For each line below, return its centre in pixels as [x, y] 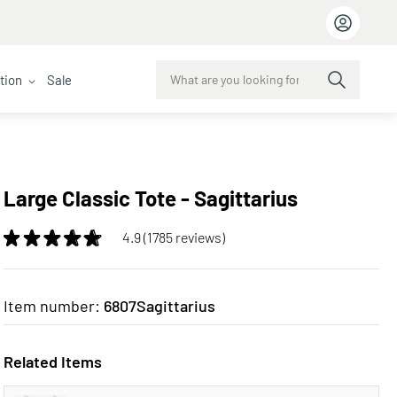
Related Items [52, 362]
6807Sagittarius [159, 306]
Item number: [51, 306]
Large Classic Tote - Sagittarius [150, 198]
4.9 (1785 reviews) [173, 237]
